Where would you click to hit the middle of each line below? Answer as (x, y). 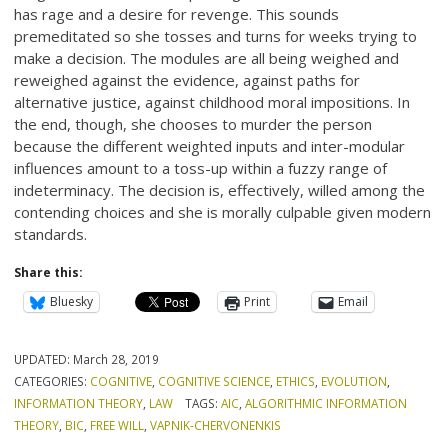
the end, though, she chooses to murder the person (193, 123)
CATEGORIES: (52, 380)
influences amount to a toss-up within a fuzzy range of (201, 167)
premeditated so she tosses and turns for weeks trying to (216, 35)
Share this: (49, 272)
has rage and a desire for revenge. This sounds (177, 13)
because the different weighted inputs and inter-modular (210, 145)
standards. (51, 233)
